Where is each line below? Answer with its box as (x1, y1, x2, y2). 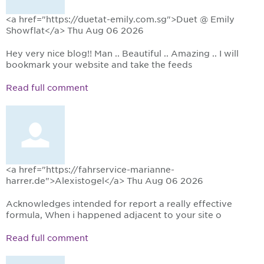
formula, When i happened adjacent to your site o (6, 210, 222, 220)
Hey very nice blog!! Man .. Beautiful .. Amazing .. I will (6, 49, 239, 59)
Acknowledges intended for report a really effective (6, 199, 232, 209)
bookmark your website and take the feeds (6, 60, 192, 70)
